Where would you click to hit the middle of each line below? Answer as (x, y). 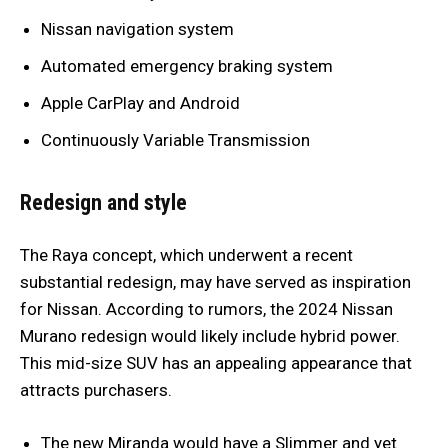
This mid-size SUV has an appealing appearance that (216, 363)
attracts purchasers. (96, 390)
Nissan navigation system (137, 29)
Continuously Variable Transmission (177, 140)
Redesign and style (103, 203)
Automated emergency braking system (187, 66)
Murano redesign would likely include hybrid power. (210, 336)
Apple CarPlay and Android (140, 103)
